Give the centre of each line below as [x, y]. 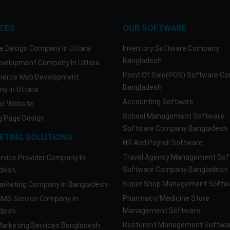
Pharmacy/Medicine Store [166, 198]
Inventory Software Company [171, 48]
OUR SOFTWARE [155, 28]
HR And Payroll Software [163, 143]
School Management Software [174, 116]
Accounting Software [158, 102]
